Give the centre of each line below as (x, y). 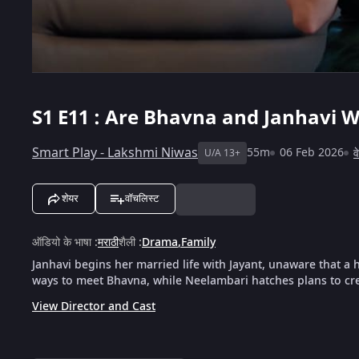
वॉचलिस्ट (142, 198)
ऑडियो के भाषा (62, 242)
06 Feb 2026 (312, 152)
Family (198, 242)
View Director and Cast (94, 306)
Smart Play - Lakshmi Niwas (115, 153)
